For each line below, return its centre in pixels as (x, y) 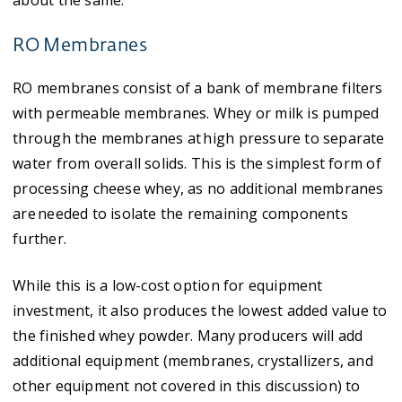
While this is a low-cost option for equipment (168, 285)
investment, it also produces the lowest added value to (200, 310)
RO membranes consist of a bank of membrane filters (198, 88)
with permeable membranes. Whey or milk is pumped (196, 113)
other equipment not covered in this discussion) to (187, 386)
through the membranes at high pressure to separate (199, 138)
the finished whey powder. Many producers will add (188, 336)
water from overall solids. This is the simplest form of (197, 163)
